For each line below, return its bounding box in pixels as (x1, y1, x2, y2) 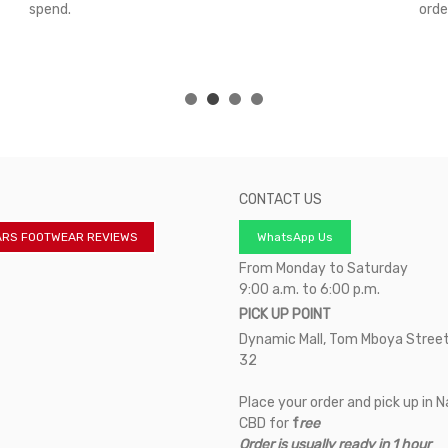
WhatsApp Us (257, 229, 333, 244)
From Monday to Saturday (239, 259, 408, 277)
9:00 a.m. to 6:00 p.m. (239, 280, 380, 298)
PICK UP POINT (239, 305, 331, 323)
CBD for (239, 414, 292, 432)
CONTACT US (239, 190, 322, 208)
